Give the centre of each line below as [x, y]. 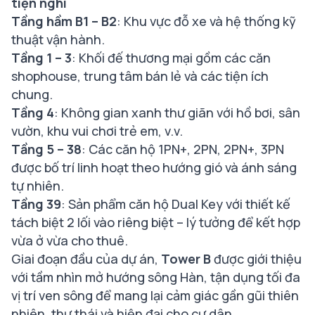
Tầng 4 [33, 112]
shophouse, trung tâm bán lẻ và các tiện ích [140, 76]
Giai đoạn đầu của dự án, [86, 258]
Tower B [186, 258]
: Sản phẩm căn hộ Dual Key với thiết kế [176, 204]
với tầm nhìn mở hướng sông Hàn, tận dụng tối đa [156, 277]
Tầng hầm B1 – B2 [64, 21]
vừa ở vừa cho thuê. [70, 240]
